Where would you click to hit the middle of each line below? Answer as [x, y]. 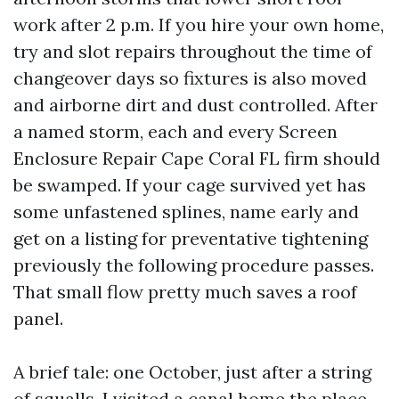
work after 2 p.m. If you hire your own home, [199, 24]
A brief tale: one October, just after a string [192, 372]
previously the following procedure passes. [194, 265]
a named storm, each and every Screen [175, 131]
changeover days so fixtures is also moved [190, 78]
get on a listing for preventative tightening [191, 238]
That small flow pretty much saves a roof [185, 292]
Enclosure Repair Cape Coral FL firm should [197, 158]
